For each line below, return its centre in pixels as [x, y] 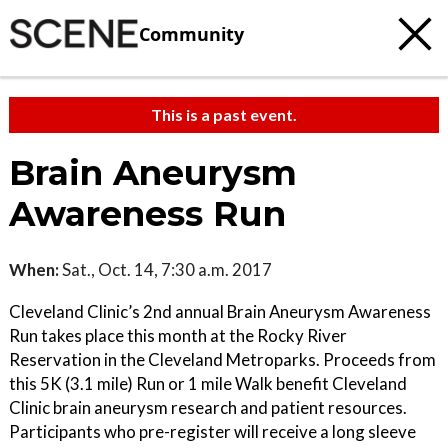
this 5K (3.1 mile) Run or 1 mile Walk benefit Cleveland [208, 383]
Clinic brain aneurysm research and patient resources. [208, 407]
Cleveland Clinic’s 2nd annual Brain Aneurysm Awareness [220, 311]
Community [191, 33]
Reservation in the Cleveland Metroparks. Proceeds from [222, 359]
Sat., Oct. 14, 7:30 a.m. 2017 [165, 269]
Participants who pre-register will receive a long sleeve [212, 431]
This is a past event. [224, 114]
